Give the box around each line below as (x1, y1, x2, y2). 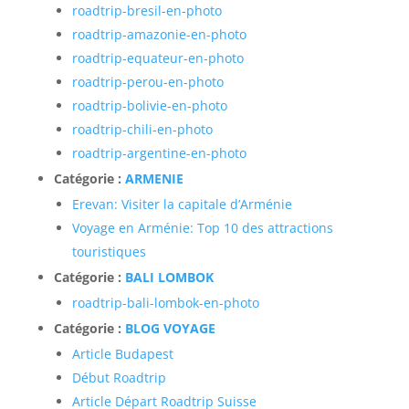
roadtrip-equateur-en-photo (71, 49, 244, 67)
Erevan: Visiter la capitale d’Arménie (71, 195, 292, 213)
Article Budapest (71, 345, 173, 362)
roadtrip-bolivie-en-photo (71, 97, 227, 114)
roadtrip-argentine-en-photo (71, 144, 246, 162)
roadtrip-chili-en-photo (71, 121, 213, 138)
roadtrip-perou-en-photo (71, 73, 224, 90)
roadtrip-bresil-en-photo (71, 2, 222, 19)
